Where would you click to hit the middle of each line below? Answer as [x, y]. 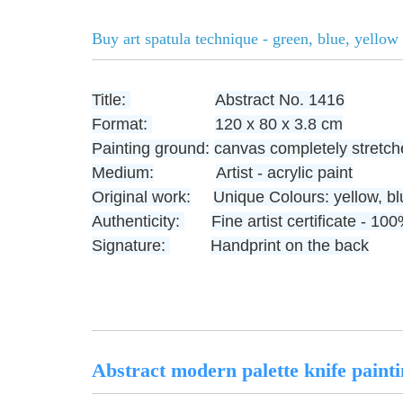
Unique [239, 197]
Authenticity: [138, 221]
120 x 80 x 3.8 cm [279, 124]
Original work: [141, 197]
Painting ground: [151, 148]
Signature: [131, 246]
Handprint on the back [290, 246]
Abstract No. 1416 [280, 100]
